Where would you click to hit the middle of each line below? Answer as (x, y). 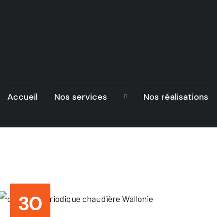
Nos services (81, 97)
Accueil (23, 97)
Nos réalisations (176, 97)
